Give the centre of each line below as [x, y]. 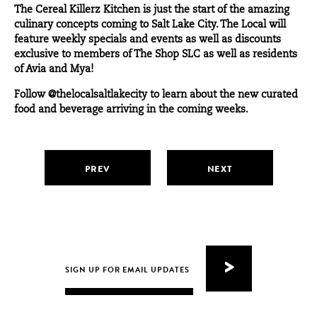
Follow [31, 95]
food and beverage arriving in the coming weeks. [131, 110]
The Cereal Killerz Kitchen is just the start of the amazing [152, 10]
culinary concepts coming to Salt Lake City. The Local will [150, 25]
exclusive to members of [74, 55]
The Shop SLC [167, 55]
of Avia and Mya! [54, 70]
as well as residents [249, 55]
